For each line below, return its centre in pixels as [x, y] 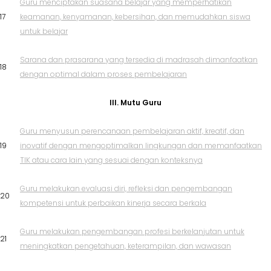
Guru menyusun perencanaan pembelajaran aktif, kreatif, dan [132, 131]
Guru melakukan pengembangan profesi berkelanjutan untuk [132, 232]
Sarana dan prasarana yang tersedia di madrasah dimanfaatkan [139, 60]
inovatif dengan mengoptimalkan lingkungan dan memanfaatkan [141, 146]
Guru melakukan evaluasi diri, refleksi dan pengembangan [126, 189]
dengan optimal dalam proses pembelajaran [103, 74]
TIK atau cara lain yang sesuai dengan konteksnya [111, 160]
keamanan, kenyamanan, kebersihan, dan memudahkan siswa [135, 17]
